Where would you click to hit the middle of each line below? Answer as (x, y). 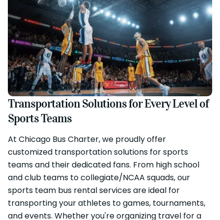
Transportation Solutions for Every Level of (108, 104)
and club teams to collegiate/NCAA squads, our (99, 178)
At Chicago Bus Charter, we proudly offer (87, 139)
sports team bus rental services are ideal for (94, 190)
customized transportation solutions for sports (98, 152)
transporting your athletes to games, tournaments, (107, 203)
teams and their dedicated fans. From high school (104, 165)
